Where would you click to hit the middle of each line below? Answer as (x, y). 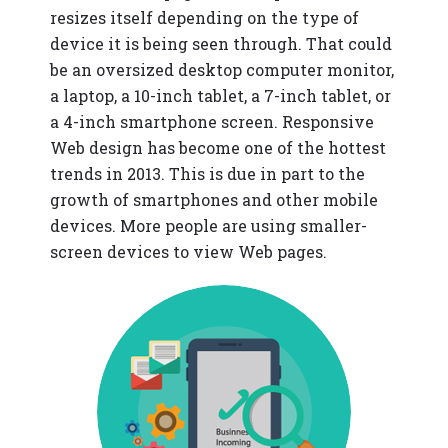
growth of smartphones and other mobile (214, 199)
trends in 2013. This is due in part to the (207, 173)
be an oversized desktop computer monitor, (222, 69)
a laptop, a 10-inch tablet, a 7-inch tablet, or (220, 95)
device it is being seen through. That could (221, 43)
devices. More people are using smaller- (208, 225)
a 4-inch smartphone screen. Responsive (212, 121)
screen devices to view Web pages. (188, 251)
